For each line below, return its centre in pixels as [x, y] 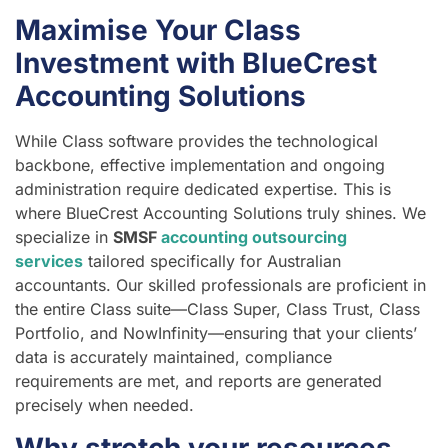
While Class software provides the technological [196, 141]
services [49, 261]
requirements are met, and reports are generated [198, 381]
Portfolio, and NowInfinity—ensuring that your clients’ [216, 333]
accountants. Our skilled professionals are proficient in [220, 285]
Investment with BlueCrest [196, 63]
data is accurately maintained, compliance [173, 357]
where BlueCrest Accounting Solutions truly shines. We [220, 213]
